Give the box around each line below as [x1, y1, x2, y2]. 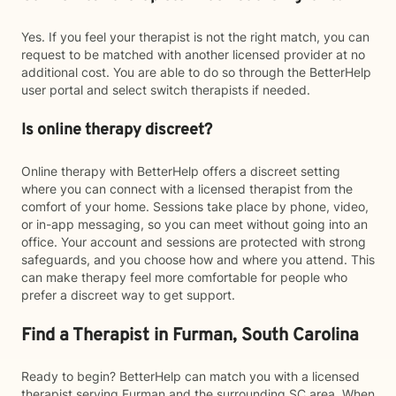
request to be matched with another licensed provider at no [21, 47, 365, 62]
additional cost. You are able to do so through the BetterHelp [21, 65, 371, 80]
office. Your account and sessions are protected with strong [21, 234, 366, 249]
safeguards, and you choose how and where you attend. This [21, 252, 375, 267]
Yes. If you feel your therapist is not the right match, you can [21, 29, 369, 44]
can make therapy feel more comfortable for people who [21, 270, 347, 285]
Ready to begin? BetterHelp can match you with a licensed [21, 369, 360, 384]
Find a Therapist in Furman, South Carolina [21, 324, 359, 347]
